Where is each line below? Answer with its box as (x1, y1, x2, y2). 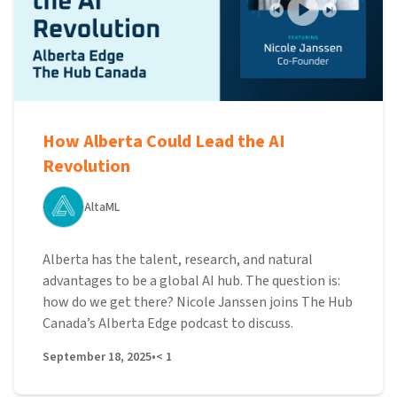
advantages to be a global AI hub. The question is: (43, 271, 340, 291)
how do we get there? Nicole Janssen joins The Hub (43, 292, 353, 312)
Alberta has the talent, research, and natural (43, 250, 313, 269)
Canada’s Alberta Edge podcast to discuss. (43, 314, 293, 333)
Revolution (43, 154, 130, 179)
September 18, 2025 (43, 348, 152, 366)
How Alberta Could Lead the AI (43, 129, 285, 154)
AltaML (84, 198, 120, 216)
